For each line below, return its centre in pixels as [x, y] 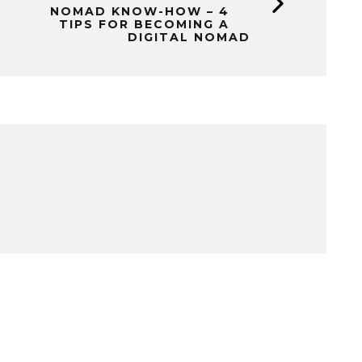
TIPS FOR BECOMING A [144, 24]
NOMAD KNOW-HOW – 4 [140, 11]
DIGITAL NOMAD [189, 37]
